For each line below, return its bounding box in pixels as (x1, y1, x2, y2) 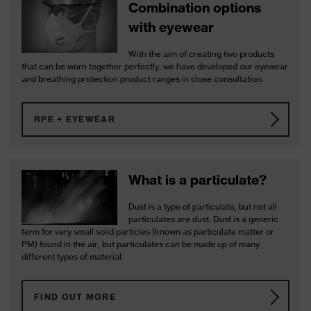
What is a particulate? (128, 171, 267, 188)
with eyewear (128, 19, 215, 35)
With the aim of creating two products (128, 49, 275, 59)
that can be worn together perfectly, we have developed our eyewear (22, 61, 288, 72)
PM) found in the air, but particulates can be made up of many (22, 239, 260, 249)
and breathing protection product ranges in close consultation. (22, 74, 264, 84)
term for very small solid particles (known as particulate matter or (22, 226, 274, 237)
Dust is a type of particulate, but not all (128, 201, 278, 212)
